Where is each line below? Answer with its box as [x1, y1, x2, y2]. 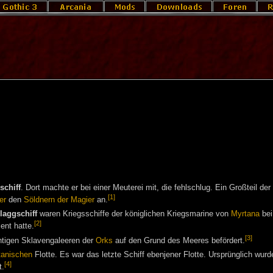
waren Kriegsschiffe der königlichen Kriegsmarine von [37, 209, 231, 218]
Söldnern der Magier [24, 196, 94, 205]
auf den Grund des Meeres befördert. [113, 236, 245, 246]
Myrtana [231, 209, 260, 218]
